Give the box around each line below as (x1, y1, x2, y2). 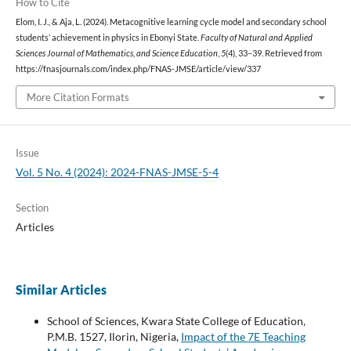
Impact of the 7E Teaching (180, 329, 306, 343)
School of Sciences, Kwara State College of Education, (46, 313, 306, 327)
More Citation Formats (26, 90, 129, 103)
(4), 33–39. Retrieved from (225, 49, 322, 59)
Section (15, 201, 49, 214)
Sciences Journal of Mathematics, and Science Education (15, 49, 218, 59)
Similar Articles (15, 281, 107, 297)
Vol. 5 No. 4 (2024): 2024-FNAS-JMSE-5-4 (15, 165, 219, 179)
